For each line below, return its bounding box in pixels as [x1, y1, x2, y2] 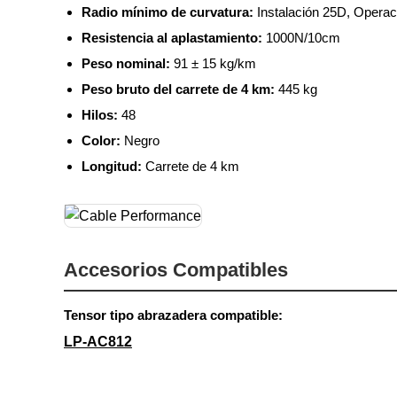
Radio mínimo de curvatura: [82, 4, 253, 19]
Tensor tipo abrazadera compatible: [64, 307, 283, 323]
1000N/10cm [262, 29, 340, 45]
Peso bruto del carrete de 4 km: [82, 81, 275, 97]
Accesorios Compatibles [64, 258, 288, 281]
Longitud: [82, 158, 142, 174]
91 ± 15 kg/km [170, 55, 256, 71]
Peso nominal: [82, 55, 170, 71]
